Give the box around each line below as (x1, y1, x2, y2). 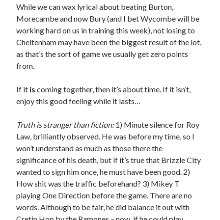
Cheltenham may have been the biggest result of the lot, (16, 37, 202, 47)
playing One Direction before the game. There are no (16, 191, 192, 200)
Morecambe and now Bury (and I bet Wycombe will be (16, 14, 200, 24)
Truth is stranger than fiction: (16, 120, 114, 130)
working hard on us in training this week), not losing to (16, 26, 195, 35)
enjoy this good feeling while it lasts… (16, 96, 141, 106)
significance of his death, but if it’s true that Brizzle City (16, 155, 201, 165)
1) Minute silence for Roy (114, 120, 200, 130)
